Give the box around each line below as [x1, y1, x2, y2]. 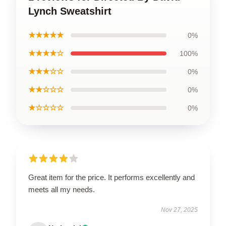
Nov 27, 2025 [161, 206, 198, 213]
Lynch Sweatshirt [28, 5, 111, 17]
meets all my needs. [28, 185, 95, 194]
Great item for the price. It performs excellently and [28, 173, 195, 182]
